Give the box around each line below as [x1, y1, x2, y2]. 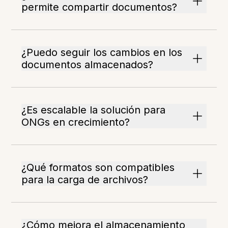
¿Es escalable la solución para [21, 104, 166, 117]
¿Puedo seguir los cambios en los [21, 46, 183, 59]
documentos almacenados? [21, 59, 154, 71]
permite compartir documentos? [21, 1, 178, 14]
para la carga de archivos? [21, 174, 149, 186]
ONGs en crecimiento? [21, 116, 130, 129]
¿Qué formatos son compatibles [21, 161, 175, 174]
